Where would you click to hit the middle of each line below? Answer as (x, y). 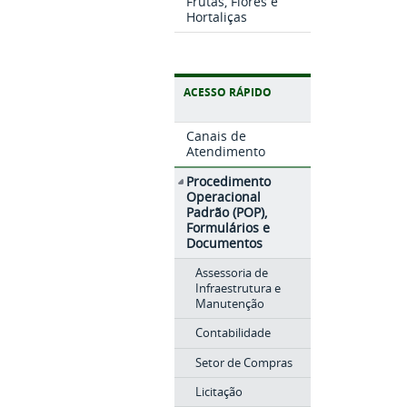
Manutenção (229, 303)
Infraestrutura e (238, 288)
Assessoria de (231, 272)
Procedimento (229, 181)
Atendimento (226, 152)
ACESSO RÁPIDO (228, 93)
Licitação (218, 392)
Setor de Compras (243, 362)
